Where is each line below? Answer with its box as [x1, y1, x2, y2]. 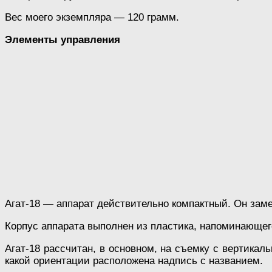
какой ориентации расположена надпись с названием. [5, 254, 263, 267]
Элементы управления [5, 33, 120, 46]
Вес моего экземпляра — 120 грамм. [5, 11, 179, 23]
